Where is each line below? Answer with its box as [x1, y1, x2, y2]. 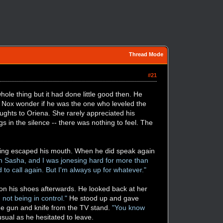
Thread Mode [129, 51, 164, 57]
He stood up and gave [67, 194, 139, 202]
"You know [112, 203, 145, 212]
